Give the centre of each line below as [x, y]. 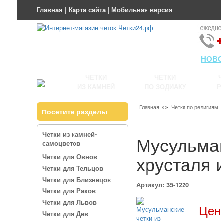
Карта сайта [87, 10]
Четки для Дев [65, 213]
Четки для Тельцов [73, 168]
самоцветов [61, 143]
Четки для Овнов [70, 157]
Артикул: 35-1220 [162, 185]
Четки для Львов [69, 202]
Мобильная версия [142, 10]
